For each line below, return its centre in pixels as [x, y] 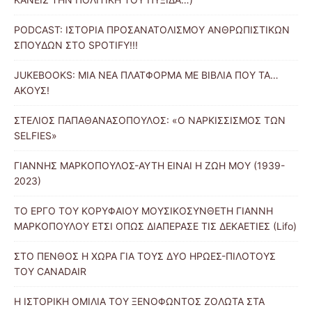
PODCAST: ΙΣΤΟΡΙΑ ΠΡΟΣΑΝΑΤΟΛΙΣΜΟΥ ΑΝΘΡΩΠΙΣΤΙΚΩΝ [152, 30]
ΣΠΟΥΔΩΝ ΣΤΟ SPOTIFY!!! [76, 45]
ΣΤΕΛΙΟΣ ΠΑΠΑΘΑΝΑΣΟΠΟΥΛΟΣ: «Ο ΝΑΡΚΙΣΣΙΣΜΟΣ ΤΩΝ [150, 120]
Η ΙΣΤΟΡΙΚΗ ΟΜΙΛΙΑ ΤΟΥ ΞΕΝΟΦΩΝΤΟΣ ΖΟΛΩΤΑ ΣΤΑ [139, 302]
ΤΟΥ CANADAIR [50, 272]
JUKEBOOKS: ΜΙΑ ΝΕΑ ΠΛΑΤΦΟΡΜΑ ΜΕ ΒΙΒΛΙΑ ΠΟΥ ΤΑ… [146, 75]
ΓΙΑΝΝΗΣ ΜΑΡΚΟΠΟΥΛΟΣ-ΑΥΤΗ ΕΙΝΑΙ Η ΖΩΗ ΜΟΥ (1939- [149, 166]
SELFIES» [36, 136]
